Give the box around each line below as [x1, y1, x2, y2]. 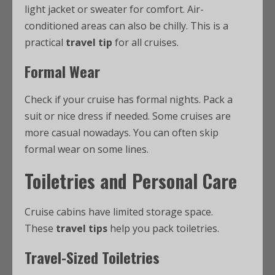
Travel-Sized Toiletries [25, 246, 160, 268]
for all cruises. [112, 36, 179, 49]
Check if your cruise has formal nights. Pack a [25, 93, 233, 106]
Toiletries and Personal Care [25, 167, 237, 195]
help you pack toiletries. [107, 222, 219, 235]
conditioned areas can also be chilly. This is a [25, 19, 228, 33]
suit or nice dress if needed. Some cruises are [25, 109, 231, 123]
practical [25, 36, 66, 49]
